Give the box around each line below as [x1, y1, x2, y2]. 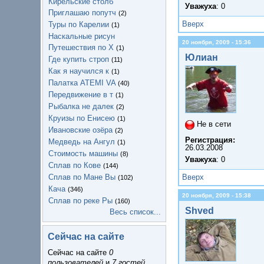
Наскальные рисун [48, 31, 115, 41]
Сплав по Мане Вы [48, 172, 115, 181]
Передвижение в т [48, 90, 113, 99]
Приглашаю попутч [48, 8, 116, 17]
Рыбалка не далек [48, 101, 114, 111]
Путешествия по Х [48, 42, 114, 52]
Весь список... [110, 207, 161, 216]
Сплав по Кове [48, 160, 101, 170]
